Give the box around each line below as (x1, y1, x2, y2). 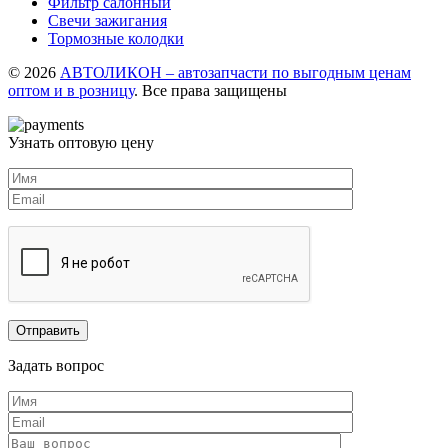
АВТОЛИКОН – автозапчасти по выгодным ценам (60, 64, 411, 82)
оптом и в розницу (8, 82, 134, 100)
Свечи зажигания (48, 12, 167, 30)
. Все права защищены (134, 82, 287, 100)
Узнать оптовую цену (8, 134, 154, 152)
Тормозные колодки (48, 30, 184, 48)
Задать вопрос (8, 357, 104, 375)
